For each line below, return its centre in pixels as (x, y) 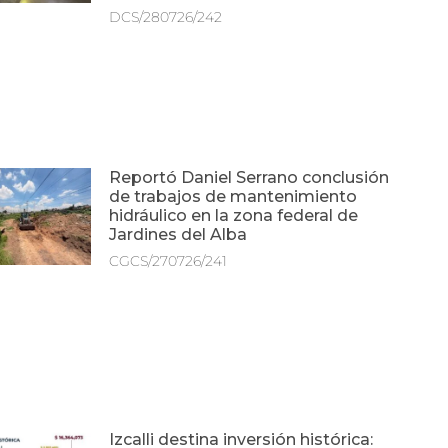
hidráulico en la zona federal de (234, 215)
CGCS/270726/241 (168, 260)
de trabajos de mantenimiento (233, 196)
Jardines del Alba (178, 234)
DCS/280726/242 (166, 17)
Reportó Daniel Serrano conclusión (249, 177)
